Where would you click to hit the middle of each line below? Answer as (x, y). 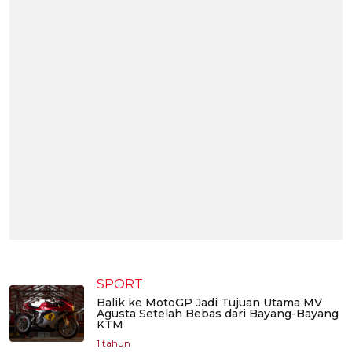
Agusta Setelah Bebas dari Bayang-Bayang (218, 314)
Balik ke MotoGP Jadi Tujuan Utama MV (209, 303)
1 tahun (114, 343)
